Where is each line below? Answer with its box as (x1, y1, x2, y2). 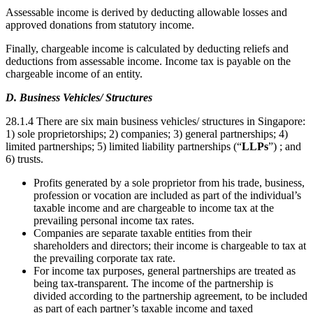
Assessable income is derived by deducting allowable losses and (6, 6, 287, 18)
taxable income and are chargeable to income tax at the (34, 201, 274, 214)
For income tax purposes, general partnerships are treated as (34, 264, 296, 277)
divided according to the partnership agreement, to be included (34, 289, 307, 302)
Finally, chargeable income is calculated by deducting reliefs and (6, 42, 289, 54)
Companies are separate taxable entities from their (34, 226, 252, 239)
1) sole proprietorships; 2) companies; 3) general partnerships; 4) (6, 127, 288, 140)
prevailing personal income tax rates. (34, 214, 194, 226)
